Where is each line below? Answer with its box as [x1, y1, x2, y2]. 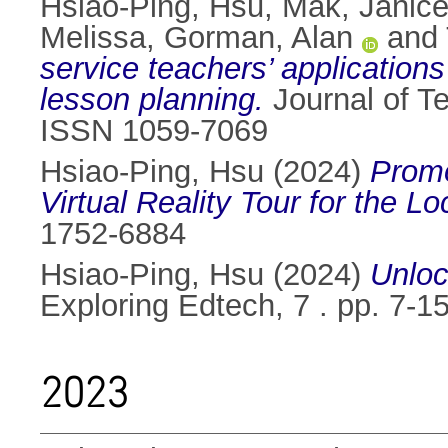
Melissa [40, 20, 146, 56]
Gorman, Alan [164, 20, 353, 56]
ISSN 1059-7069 [40, 113, 268, 149]
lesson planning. [40, 82, 264, 118]
